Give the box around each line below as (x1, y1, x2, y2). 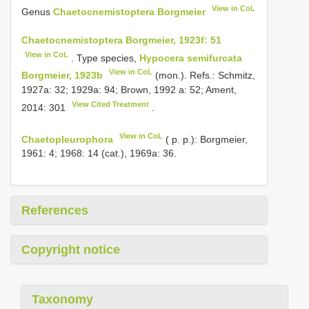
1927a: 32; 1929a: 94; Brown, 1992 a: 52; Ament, (21, 83, 237, 95)
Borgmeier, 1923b (21, 69, 103, 81)
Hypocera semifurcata (139, 52, 243, 63)
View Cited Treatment (72, 99, 150, 108)
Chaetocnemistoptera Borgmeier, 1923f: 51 (21, 34, 221, 46)
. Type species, (71, 52, 140, 63)
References (21, 203, 88, 218)
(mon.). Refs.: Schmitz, (152, 69, 256, 81)
